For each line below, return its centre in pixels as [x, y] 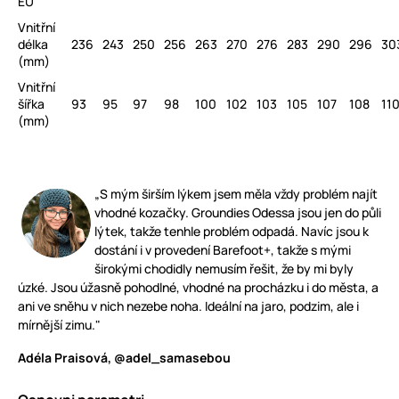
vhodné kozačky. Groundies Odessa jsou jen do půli [238, 212]
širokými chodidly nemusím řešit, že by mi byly [224, 269]
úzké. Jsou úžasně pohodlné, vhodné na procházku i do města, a [198, 287]
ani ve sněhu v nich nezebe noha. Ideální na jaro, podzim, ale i [188, 306]
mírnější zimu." [59, 325]
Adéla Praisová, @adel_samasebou [124, 358]
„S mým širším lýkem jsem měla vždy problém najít [236, 194]
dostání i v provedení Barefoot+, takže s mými [223, 250]
